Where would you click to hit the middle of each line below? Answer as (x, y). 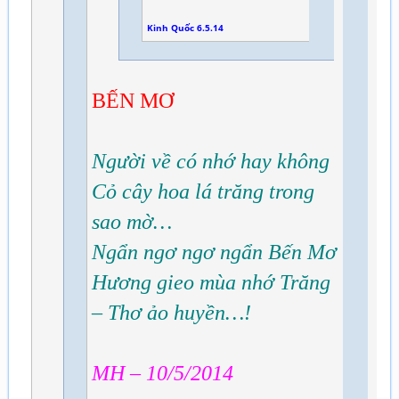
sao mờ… (132, 221)
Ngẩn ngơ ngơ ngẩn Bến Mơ (214, 252)
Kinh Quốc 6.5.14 (185, 27)
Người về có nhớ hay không (211, 161)
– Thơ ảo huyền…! (171, 312)
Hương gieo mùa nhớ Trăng (211, 282)
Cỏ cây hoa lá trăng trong (203, 191)
